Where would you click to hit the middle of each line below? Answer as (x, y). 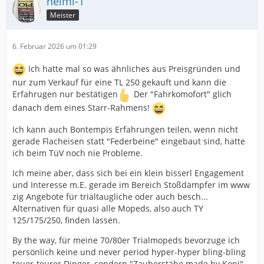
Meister (63, 15)
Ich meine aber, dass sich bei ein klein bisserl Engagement (128, 173)
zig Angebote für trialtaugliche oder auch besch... (110, 197)
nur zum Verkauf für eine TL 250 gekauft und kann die (119, 82)
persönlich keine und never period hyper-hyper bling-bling (129, 252)
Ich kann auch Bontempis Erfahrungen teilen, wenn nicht (125, 129)
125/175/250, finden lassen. (66, 220)
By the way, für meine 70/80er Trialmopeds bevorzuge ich (126, 240)
